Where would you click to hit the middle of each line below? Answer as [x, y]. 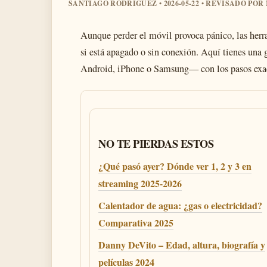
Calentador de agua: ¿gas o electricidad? [180, 205]
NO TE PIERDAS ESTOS [156, 144]
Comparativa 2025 [136, 223]
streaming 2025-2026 [140, 183]
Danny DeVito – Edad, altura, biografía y [182, 245]
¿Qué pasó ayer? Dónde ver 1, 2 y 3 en [175, 166]
